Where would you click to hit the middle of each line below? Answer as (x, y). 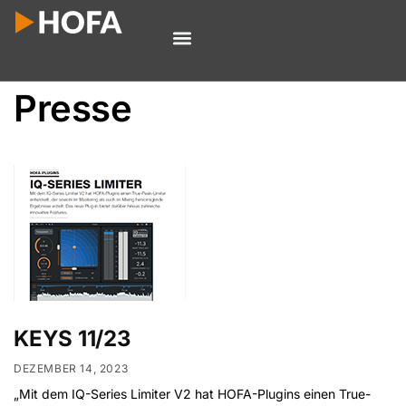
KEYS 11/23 (72, 339)
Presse (73, 108)
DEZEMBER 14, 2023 (71, 368)
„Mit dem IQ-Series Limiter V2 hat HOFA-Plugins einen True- (192, 393)
